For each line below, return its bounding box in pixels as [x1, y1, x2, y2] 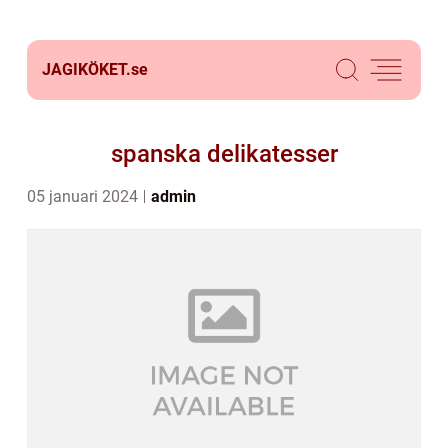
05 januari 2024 [27, 187, 142, 206]
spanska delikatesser [110, 140, 338, 168]
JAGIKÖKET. [42, 60, 131, 79]
